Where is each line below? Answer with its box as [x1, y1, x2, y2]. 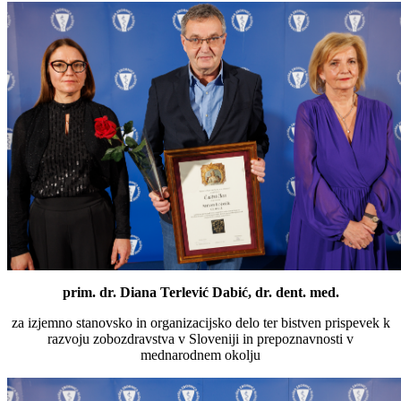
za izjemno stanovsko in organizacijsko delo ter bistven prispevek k [11, 314, 390, 330]
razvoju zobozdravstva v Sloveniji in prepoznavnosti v [47, 330, 354, 346]
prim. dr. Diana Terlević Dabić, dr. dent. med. [62, 284, 339, 300]
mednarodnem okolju [141, 346, 260, 363]
